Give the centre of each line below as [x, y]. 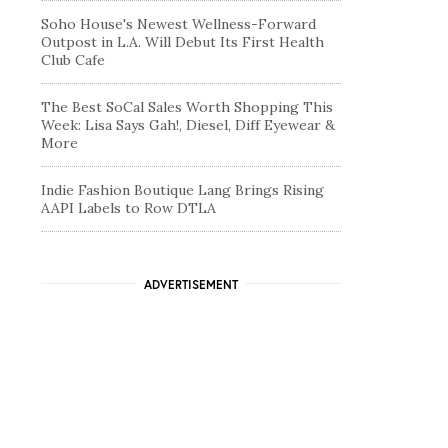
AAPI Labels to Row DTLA [128, 207]
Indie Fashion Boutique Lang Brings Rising [182, 189]
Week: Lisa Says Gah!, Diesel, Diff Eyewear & [188, 124]
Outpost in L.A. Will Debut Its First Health [182, 41]
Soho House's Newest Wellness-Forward [178, 23]
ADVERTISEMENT [190, 284]
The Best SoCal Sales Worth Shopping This [187, 106]
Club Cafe [73, 59]
